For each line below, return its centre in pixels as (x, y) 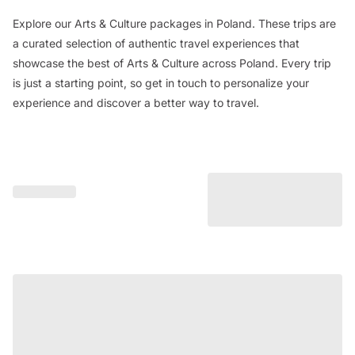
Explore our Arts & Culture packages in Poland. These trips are (174, 23)
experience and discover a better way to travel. (136, 103)
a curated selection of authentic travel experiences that (156, 43)
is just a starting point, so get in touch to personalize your (161, 83)
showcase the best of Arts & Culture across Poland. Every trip (172, 63)
